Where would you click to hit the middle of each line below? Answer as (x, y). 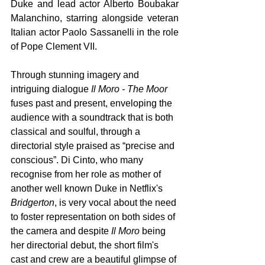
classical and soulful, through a (77, 132)
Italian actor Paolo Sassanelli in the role (95, 32)
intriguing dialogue (51, 89)
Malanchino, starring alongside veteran (95, 18)
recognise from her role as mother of (87, 174)
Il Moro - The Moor (130, 89)
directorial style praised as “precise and (94, 146)
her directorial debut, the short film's (86, 245)
